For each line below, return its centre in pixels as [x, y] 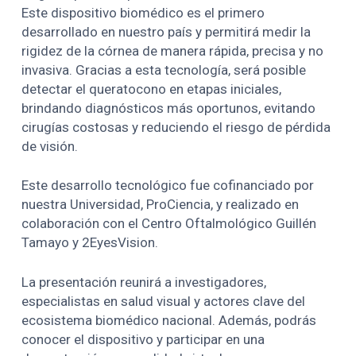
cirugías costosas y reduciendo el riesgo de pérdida [176, 127]
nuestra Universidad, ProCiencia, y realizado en [161, 205]
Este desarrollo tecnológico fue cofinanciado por [168, 186]
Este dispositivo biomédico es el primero [143, 12]
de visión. [50, 146]
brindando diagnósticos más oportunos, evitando [169, 108]
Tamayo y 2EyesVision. [90, 243]
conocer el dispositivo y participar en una [143, 339]
